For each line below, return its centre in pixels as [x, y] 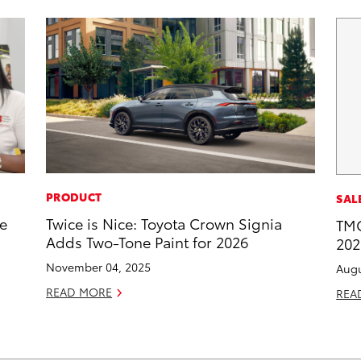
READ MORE [79, 292]
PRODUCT [74, 197]
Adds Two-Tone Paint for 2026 [147, 242]
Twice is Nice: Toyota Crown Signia [164, 223]
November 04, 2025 [99, 267]
